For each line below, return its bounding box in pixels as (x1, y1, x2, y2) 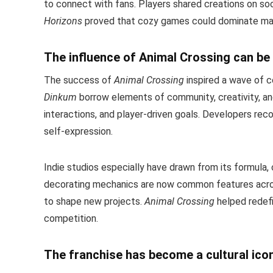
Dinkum (44, 91, 77, 103)
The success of (44, 74, 114, 86)
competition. (44, 212, 98, 224)
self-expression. (44, 125, 113, 137)
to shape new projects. (44, 195, 144, 207)
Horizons (44, 15, 82, 27)
